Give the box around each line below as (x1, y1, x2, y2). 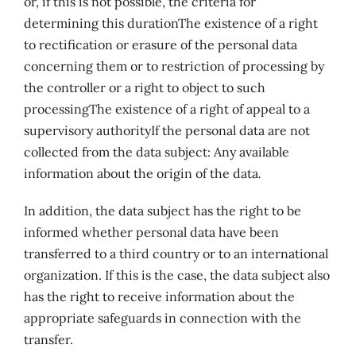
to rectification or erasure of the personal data (23, 37, 297, 52)
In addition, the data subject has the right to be (23, 203, 301, 219)
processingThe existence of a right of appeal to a (23, 101, 310, 117)
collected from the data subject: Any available (23, 144, 289, 160)
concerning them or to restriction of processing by (23, 58, 324, 74)
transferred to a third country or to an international (23, 246, 328, 261)
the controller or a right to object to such (23, 79, 265, 95)
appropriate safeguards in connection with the (23, 310, 301, 326)
